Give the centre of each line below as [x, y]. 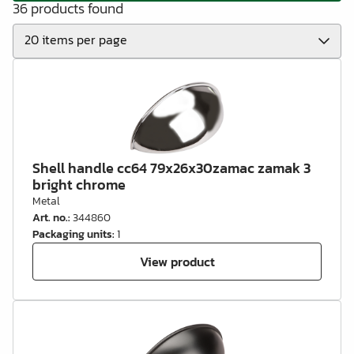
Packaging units [72, 234]
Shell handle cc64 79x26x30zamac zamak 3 [171, 168]
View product [177, 261]
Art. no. [50, 218]
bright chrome [79, 185]
